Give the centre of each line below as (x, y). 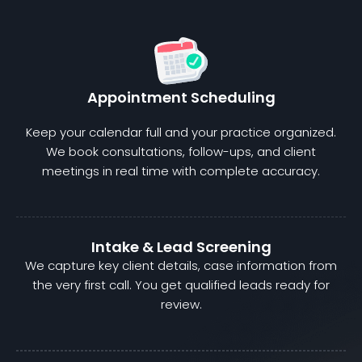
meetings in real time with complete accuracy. (181, 171)
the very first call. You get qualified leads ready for (181, 285)
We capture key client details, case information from (181, 266)
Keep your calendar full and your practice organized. (181, 133)
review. (181, 305)
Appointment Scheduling (181, 98)
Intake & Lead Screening (181, 247)
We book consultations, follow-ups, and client (181, 152)
